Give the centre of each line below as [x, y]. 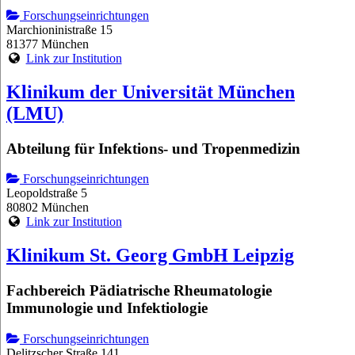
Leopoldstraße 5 [47, 193]
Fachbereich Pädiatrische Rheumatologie [139, 291]
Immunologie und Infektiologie [107, 308]
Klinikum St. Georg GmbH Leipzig [150, 256]
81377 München [48, 44]
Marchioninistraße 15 [59, 29]
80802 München [48, 208]
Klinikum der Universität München [151, 92]
